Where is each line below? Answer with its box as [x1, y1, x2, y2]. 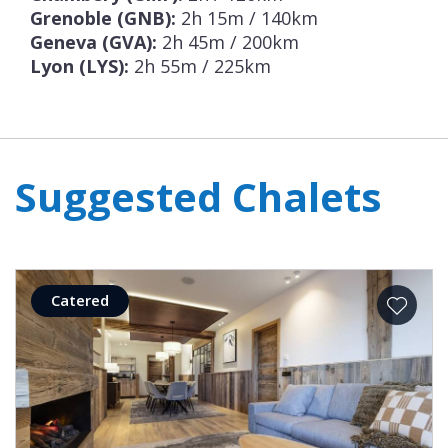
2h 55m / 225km [129, 54, 271, 79]
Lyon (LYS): [30, 54, 129, 79]
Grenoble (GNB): [30, 6, 176, 31]
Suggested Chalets [15, 169, 382, 225]
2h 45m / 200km [157, 30, 299, 55]
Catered [51, 290, 109, 311]
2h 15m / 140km [176, 6, 318, 31]
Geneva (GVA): [30, 30, 157, 55]
